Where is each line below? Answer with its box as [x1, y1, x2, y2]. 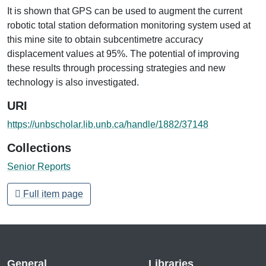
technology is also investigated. [7, 77, 139, 87]
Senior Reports [7, 161, 71, 172]
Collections [7, 141, 71, 154]
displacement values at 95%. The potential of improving [7, 48, 239, 59]
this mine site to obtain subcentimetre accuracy [7, 34, 203, 45]
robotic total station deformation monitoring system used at [7, 20, 251, 30]
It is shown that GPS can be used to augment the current [7, 5, 242, 16]
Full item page [21, 188, 83, 199]
